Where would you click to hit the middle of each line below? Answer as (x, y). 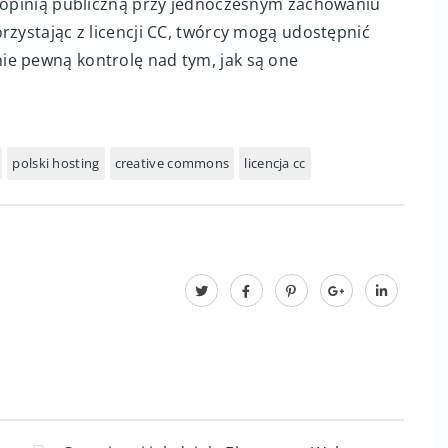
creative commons (172, 163)
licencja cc (275, 163)
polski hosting (56, 163)
